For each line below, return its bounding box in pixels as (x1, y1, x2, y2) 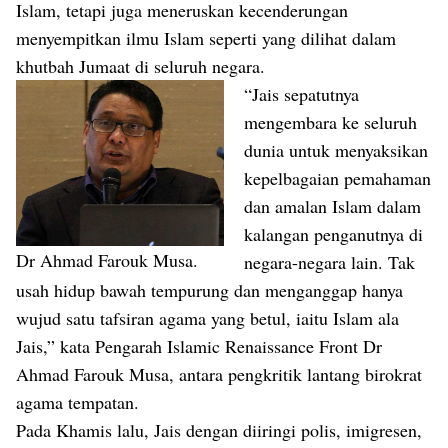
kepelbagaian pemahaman (244, 166, 431, 191)
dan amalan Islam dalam (244, 194, 421, 219)
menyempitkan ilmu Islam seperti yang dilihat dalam (16, 26, 396, 51)
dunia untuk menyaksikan (244, 138, 428, 163)
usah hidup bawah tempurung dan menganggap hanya (16, 278, 403, 303)
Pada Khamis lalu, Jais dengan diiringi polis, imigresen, (16, 418, 422, 443)
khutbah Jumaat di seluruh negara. (16, 54, 265, 79)
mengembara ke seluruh (244, 110, 417, 135)
